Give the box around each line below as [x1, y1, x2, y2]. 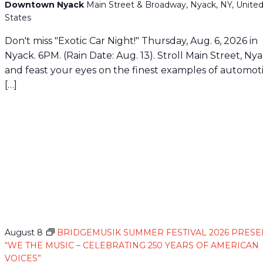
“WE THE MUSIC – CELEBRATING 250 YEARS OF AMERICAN [5, 240, 259, 251]
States [5, 12, 32, 23]
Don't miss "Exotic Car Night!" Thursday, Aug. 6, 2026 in [5, 35, 258, 46]
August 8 [5, 227, 43, 238]
